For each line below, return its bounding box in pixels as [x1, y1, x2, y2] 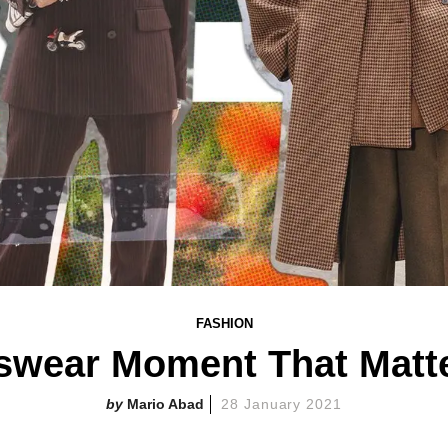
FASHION [195, 316, 253, 331]
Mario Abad [126, 396, 204, 412]
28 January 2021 [220, 396, 343, 412]
